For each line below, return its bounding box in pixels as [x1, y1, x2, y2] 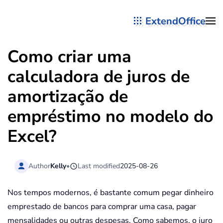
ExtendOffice [145, 14, 206, 28]
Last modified [78, 161, 120, 171]
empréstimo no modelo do [7, 105, 214, 128]
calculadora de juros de [7, 65, 190, 88]
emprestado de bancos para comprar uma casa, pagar [7, 201, 196, 213]
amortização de [7, 85, 128, 108]
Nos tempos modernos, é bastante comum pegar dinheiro [7, 187, 214, 199]
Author [28, 161, 51, 171]
